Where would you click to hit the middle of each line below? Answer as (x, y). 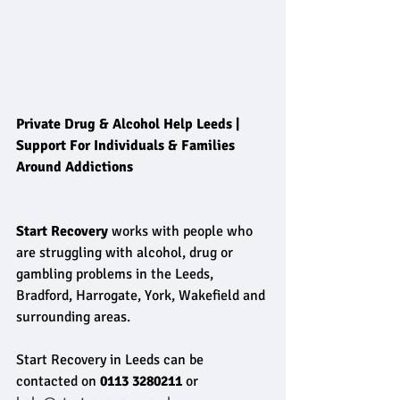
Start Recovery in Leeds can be (112, 360)
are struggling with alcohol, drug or (126, 253)
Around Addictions (75, 167)
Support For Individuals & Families (127, 146)
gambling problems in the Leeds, (117, 275)
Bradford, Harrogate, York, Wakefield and (142, 296)
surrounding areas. (75, 317)
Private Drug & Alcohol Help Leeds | (129, 125)
